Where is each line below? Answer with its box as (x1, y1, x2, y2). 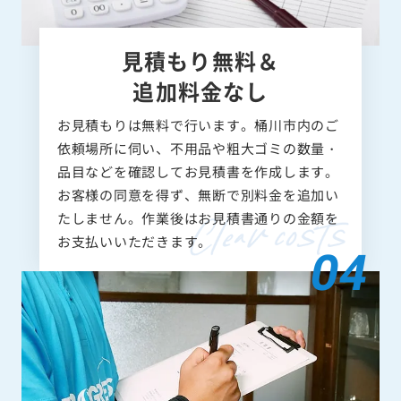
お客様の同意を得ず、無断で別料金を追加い (56, 184, 339, 204)
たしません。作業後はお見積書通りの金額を (56, 208, 339, 227)
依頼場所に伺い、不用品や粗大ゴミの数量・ (56, 138, 339, 158)
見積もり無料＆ (121, 44, 280, 76)
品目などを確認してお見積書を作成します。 (56, 161, 339, 181)
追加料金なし (132, 74, 269, 107)
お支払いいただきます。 (56, 231, 212, 251)
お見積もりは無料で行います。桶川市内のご (56, 115, 339, 134)
